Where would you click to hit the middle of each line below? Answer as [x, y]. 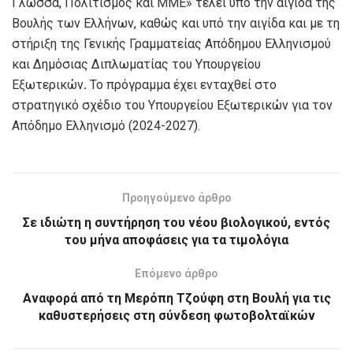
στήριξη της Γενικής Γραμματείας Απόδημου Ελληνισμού [171, 43]
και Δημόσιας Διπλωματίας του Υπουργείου [136, 64]
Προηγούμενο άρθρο [176, 197]
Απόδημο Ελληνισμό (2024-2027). [108, 125]
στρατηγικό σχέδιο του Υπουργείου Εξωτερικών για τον [172, 105]
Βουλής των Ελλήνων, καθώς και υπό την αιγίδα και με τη [176, 23]
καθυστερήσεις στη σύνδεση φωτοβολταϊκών [176, 315]
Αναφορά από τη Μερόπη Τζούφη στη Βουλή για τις [176, 298]
